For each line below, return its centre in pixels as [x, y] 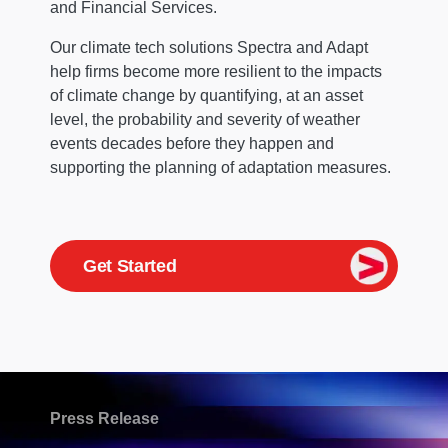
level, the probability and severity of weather [205, 119]
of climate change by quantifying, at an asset [206, 95]
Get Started [130, 265]
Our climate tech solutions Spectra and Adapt [209, 47]
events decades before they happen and [192, 143]
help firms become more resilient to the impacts [216, 71]
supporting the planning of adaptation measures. [220, 167]
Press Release [104, 419]
